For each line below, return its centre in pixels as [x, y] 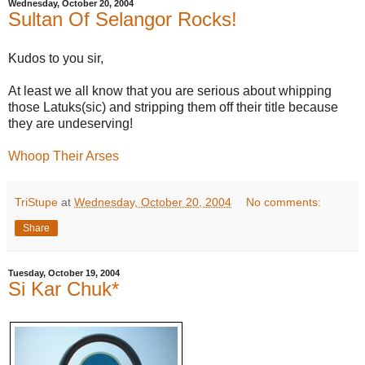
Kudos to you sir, [56, 59]
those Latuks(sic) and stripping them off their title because [173, 108]
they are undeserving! [70, 124]
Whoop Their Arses [64, 156]
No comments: [284, 202]
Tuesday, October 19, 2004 [64, 273]
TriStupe [36, 202]
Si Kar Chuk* [64, 289]
